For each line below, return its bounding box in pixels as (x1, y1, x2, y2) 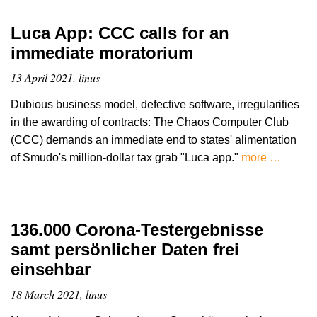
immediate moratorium (11, 42, 193, 62)
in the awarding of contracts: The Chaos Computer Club (11, 115, 289, 128)
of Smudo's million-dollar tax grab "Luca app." (11, 151, 241, 163)
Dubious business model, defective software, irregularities (11, 98, 299, 110)
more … (241, 151, 281, 163)
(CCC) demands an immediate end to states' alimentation (11, 133, 296, 146)
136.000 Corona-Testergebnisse (11, 219, 263, 239)
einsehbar (11, 259, 91, 279)
